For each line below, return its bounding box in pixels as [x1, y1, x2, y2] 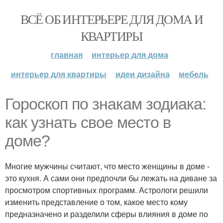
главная [51, 49, 83, 60]
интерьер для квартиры [10, 68, 107, 80]
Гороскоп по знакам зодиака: [5, 95, 206, 113]
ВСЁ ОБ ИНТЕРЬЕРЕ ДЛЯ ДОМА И [20, 10, 203, 27]
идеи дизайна [115, 68, 170, 80]
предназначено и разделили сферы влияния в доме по [5, 208, 208, 220]
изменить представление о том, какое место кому [5, 196, 188, 208]
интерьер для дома [92, 49, 168, 60]
